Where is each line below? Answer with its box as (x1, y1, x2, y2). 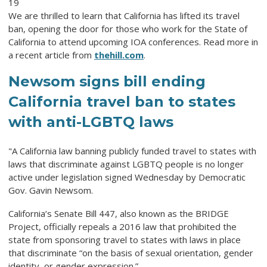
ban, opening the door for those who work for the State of (8, 23, 247, 35)
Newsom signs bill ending (8, 73, 206, 91)
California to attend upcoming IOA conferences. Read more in (8, 36, 258, 48)
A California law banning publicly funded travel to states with (12, 145, 256, 157)
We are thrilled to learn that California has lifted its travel (8, 10, 240, 22)
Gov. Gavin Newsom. (8, 184, 93, 197)
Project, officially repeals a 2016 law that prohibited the (8, 221, 237, 233)
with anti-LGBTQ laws (8, 113, 173, 131)
